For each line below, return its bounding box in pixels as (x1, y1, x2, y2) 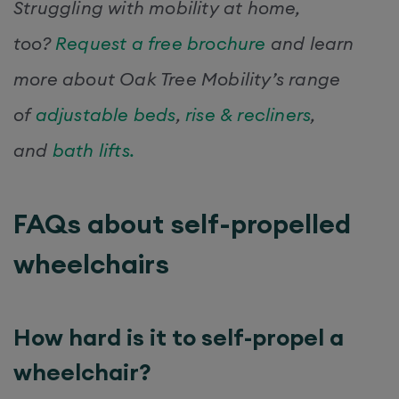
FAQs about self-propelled (13, 206, 351, 240)
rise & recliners (185, 102, 312, 126)
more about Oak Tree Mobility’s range (13, 67, 341, 90)
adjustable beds (35, 102, 176, 126)
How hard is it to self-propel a (13, 322, 344, 352)
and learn (265, 31, 354, 54)
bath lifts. (52, 138, 135, 161)
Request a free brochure (55, 31, 266, 54)
